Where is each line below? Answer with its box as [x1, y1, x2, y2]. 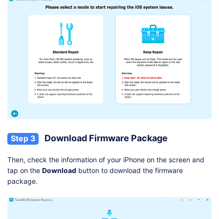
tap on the [7, 166, 42, 175]
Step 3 [10, 133, 36, 144]
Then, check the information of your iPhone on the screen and [7, 155, 204, 164]
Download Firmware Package [43, 133, 168, 144]
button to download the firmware [76, 166, 183, 175]
